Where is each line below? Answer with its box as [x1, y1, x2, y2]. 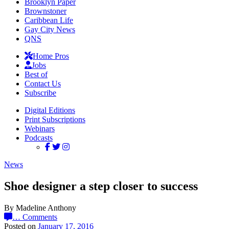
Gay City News [25, 25, 75, 34]
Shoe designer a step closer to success [4, 179, 198, 193]
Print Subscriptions [25, 115, 85, 124]
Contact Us [25, 79, 61, 88]
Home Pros [33, 52, 69, 60]
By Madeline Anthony [4, 203, 76, 212]
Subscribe [25, 88, 56, 97]
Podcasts [25, 133, 53, 142]
